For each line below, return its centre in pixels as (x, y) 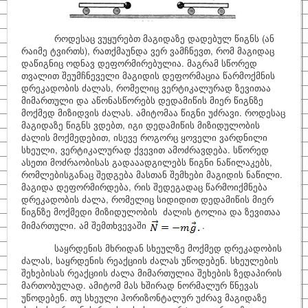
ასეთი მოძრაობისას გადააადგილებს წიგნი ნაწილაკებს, (147, 162)
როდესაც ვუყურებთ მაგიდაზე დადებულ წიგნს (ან (148, 38)
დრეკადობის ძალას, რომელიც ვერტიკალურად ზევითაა (146, 88)
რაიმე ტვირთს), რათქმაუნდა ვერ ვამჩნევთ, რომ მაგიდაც (148, 51)
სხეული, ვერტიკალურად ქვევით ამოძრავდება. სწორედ (145, 150)
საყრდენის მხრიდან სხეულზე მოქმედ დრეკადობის (152, 248)
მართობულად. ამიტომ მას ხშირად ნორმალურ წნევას (140, 285)
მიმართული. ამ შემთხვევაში (85, 225)
